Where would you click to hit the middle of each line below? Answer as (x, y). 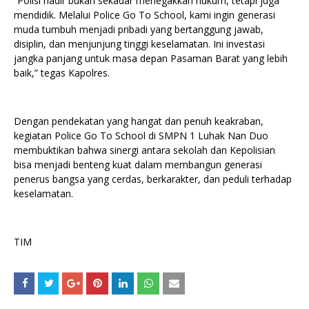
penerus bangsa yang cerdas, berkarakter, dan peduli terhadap (153, 179)
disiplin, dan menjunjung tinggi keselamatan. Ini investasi (139, 44)
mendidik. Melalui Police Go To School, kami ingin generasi (144, 15)
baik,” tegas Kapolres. (62, 73)
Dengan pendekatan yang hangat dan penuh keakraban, (139, 121)
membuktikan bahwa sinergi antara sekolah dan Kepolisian (144, 150)
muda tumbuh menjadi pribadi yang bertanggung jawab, (139, 30)
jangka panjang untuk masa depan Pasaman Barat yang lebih (151, 59)
